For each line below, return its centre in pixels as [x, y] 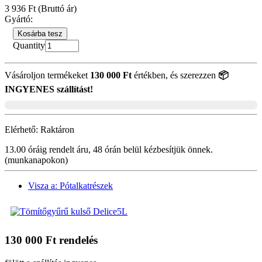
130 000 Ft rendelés [51, 240]
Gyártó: [19, 19]
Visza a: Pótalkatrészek [70, 186]
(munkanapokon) [36, 160]
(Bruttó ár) [56, 8]
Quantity [29, 46]
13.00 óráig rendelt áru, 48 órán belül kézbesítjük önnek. [109, 150]
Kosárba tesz [40, 34]
